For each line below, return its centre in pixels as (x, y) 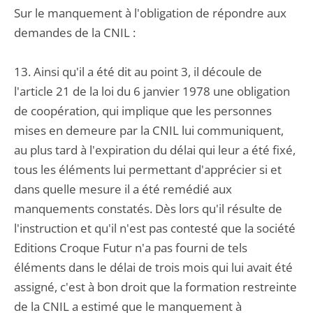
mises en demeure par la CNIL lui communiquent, (149, 130)
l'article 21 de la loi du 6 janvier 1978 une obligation (152, 91)
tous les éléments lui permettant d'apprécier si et (148, 169)
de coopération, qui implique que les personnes (143, 111)
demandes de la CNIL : (75, 32)
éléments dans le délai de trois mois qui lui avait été (153, 267)
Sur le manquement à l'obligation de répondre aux (150, 13)
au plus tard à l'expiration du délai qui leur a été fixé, (155, 150)
